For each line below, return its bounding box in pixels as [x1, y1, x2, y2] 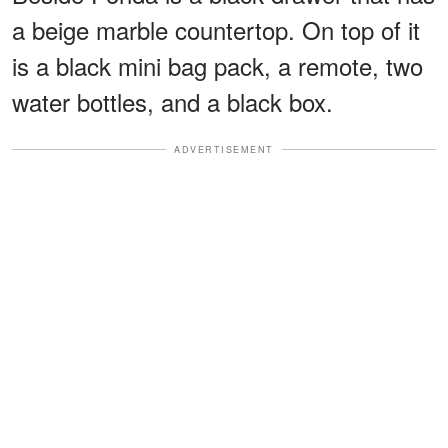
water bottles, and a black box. [12, 83, 333, 119]
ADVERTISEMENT [174, 142, 274, 156]
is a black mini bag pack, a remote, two [12, 47, 423, 83]
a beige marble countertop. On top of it [12, 11, 420, 47]
